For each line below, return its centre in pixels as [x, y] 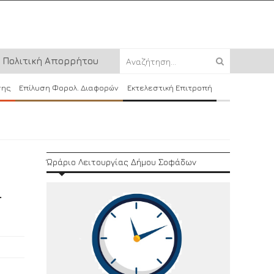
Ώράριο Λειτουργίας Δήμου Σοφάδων [121, 162]
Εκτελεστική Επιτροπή [169, 87]
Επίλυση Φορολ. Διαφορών [69, 87]
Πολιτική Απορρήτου [50, 61]
